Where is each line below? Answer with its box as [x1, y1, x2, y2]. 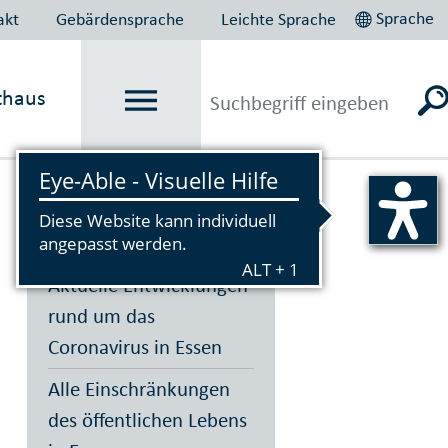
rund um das [47, 302, 155, 329]
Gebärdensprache [56, 7, 185, 30]
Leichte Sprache [221, 7, 337, 30]
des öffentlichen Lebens [47, 407, 247, 433]
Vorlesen [45, 172, 119, 199]
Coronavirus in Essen [47, 333, 222, 360]
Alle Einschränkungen [47, 376, 230, 402]
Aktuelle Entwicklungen [47, 271, 248, 298]
